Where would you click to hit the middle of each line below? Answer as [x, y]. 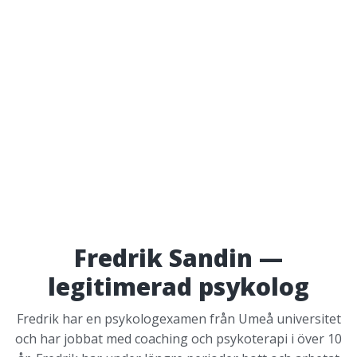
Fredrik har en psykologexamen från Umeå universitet [178, 318]
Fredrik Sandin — [178, 257]
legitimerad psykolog [178, 286]
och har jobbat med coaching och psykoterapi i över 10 [178, 338]
